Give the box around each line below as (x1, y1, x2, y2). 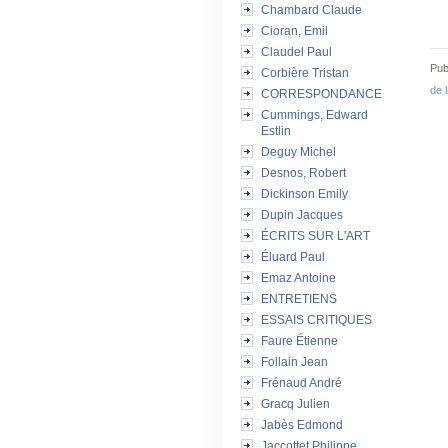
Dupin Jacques (261, 208, 343, 222)
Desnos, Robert (261, 166, 346, 180)
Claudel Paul (261, 45, 332, 59)
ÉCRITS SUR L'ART (261, 229, 370, 243)
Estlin (261, 124, 291, 138)
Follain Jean (261, 355, 328, 369)
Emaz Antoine (261, 271, 336, 285)
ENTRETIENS (261, 292, 337, 306)
